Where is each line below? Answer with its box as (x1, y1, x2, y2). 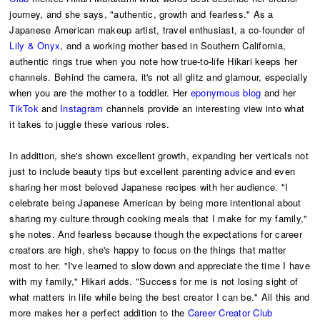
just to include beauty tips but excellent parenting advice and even (9, 164, 296, 178)
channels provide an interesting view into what (103, 101, 305, 115)
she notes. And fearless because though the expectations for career (9, 226, 302, 241)
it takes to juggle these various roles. (9, 116, 170, 131)
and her (261, 85, 296, 99)
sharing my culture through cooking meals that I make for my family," (9, 211, 308, 225)
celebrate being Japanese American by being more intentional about (9, 195, 301, 209)
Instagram (60, 101, 104, 115)
